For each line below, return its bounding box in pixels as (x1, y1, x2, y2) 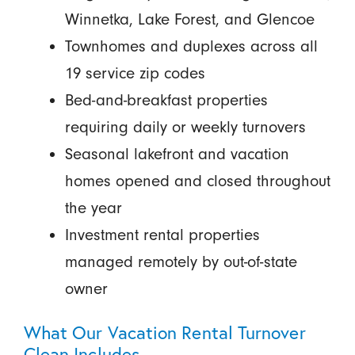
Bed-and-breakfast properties (64, 90, 268, 109)
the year (64, 197, 122, 217)
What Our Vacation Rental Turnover (23, 319, 306, 344)
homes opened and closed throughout (64, 170, 330, 190)
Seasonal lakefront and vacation (64, 143, 289, 163)
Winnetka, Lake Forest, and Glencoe (64, 9, 315, 29)
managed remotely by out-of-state (64, 251, 297, 271)
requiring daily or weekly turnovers (64, 116, 306, 136)
